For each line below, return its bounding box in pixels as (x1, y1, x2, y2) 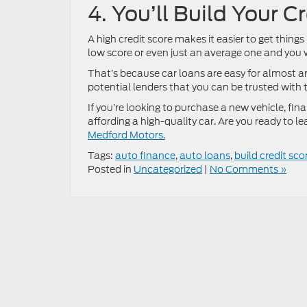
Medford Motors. (88, 128, 165, 143)
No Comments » (210, 162, 286, 177)
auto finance (115, 149, 175, 163)
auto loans (180, 149, 230, 163)
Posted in (88, 162, 134, 177)
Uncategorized (134, 162, 202, 177)
